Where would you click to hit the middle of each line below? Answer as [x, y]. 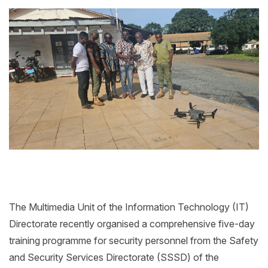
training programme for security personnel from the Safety [134, 240]
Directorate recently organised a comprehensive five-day [132, 223]
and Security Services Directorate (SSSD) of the [114, 257]
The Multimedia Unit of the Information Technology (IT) [129, 207]
